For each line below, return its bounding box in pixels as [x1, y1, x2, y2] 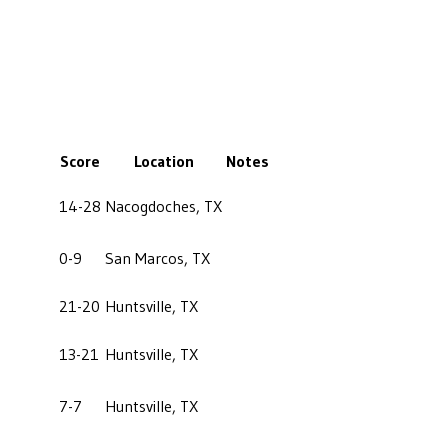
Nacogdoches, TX [105, 195, 222, 216]
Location [133, 150, 194, 171]
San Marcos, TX [105, 247, 210, 268]
